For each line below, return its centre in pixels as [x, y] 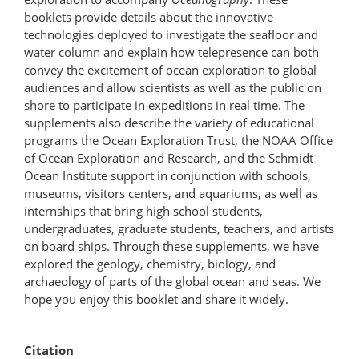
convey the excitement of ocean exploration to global [170, 69]
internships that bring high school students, [143, 210]
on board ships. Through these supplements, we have [171, 246]
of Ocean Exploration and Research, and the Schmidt [169, 157]
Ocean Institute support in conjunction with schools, [167, 175]
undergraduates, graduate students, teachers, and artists [179, 228]
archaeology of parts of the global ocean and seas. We [172, 281]
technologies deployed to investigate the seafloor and [171, 34]
